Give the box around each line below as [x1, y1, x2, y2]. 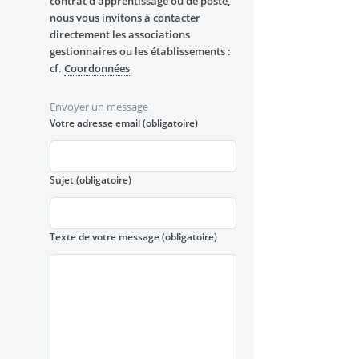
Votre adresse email [49, 115, 143, 129]
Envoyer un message [49, 99, 148, 114]
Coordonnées [63, 61, 130, 76]
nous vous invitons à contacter [49, 10, 200, 26]
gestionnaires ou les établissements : [49, 44, 231, 59]
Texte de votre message [49, 230, 162, 244]
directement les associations [49, 27, 190, 42]
